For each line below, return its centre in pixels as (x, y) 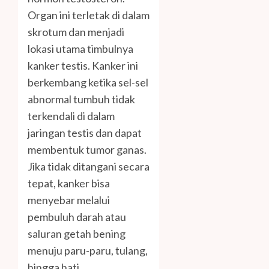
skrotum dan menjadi (76, 32)
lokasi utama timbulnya (80, 48)
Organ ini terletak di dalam (89, 15)
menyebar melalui (69, 200)
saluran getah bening (77, 233)
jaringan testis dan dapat (85, 132)
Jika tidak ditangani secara (89, 166)
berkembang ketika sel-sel (88, 82)
